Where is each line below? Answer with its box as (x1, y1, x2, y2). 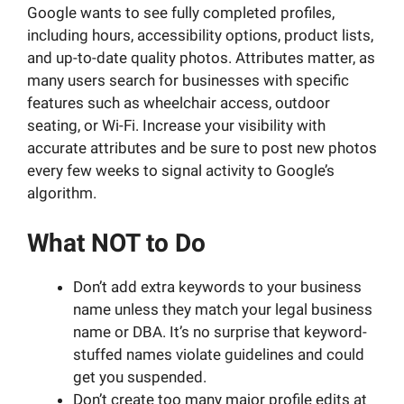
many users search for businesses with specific (27, 71, 349, 90)
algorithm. (27, 184, 96, 203)
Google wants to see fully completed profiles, (27, 4, 335, 23)
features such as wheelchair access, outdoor (27, 94, 330, 113)
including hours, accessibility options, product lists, (27, 26, 373, 45)
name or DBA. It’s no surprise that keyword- (73, 322, 367, 341)
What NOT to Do (27, 227, 206, 258)
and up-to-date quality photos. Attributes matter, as (27, 49, 375, 68)
